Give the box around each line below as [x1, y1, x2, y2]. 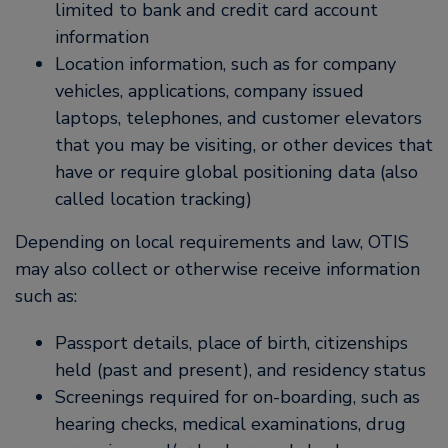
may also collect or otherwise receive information [15, 257, 420, 281]
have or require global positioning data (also [55, 160, 418, 184]
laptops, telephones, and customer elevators [55, 106, 422, 130]
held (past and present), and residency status [55, 358, 426, 382]
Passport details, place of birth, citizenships [55, 331, 408, 355]
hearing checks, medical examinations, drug [55, 412, 406, 436]
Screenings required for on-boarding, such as [55, 385, 420, 409]
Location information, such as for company [55, 52, 396, 76]
